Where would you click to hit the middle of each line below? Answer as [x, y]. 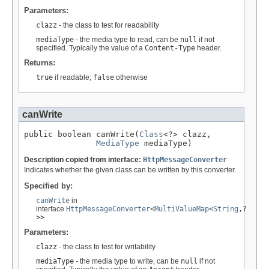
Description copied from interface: [83, 160]
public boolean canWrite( [82, 134]
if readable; [73, 78]
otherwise [131, 78]
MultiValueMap [182, 209]
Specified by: [48, 186]
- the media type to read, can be [127, 40]
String [226, 209]
